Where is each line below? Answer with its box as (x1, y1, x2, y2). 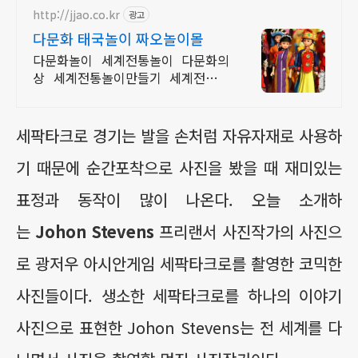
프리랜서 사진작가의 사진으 (159, 220, 343, 243)
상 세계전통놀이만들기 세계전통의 (33, 68, 229, 87)
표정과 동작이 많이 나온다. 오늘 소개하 (16, 188, 342, 211)
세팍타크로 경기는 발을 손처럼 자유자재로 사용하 (16, 124, 342, 147)
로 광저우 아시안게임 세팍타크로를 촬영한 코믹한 (16, 252, 342, 275)
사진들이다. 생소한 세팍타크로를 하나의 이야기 (16, 284, 342, 307)
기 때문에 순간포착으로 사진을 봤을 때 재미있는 (16, 156, 342, 179)
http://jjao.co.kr (33, 6, 120, 22)
